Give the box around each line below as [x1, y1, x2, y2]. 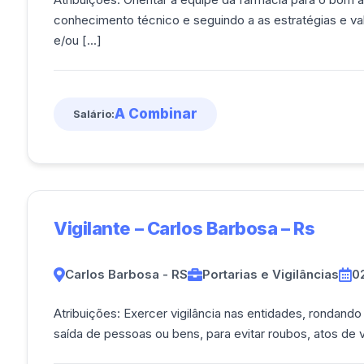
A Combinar [115, 105, 197, 122]
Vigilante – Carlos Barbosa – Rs [54, 218, 315, 239]
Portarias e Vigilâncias [202, 266, 339, 282]
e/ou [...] [82, 32, 102, 48]
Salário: [73, 106, 115, 120]
